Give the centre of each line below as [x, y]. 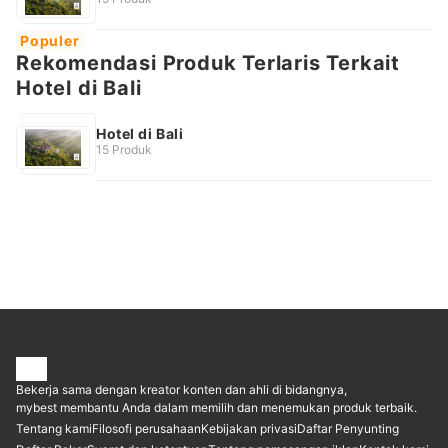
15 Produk [124, 149]
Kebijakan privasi [249, 428]
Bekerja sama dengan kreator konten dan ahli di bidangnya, [181, 389]
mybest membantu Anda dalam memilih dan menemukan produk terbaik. [216, 407]
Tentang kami [54, 428]
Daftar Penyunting [348, 428]
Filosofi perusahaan [146, 428]
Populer [50, 40]
